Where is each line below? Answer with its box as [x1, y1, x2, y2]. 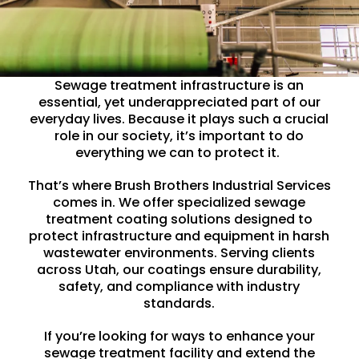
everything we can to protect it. [75, 143, 284, 162]
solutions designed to [167, 209, 313, 228]
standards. [143, 293, 216, 313]
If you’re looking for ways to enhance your [43, 326, 315, 345]
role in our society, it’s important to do [54, 126, 305, 145]
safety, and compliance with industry [58, 276, 301, 296]
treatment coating [46, 209, 168, 228]
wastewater [43, 243, 122, 262]
